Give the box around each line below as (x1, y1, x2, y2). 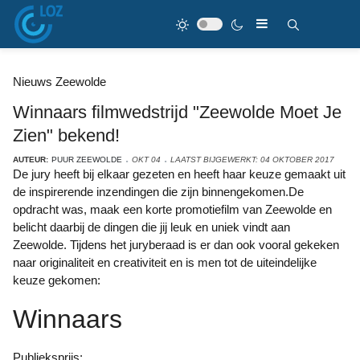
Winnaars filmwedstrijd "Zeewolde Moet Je (13, 102, 342, 122)
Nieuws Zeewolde (13, 75, 106, 88)
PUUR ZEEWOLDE (51, 155, 122, 164)
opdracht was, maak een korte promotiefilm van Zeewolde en (13, 202, 332, 216)
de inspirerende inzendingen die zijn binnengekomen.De (13, 185, 304, 198)
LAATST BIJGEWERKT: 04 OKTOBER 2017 (170, 155, 334, 164)
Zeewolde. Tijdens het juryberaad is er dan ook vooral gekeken (13, 238, 339, 252)
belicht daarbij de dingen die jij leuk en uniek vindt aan (13, 220, 290, 234)
